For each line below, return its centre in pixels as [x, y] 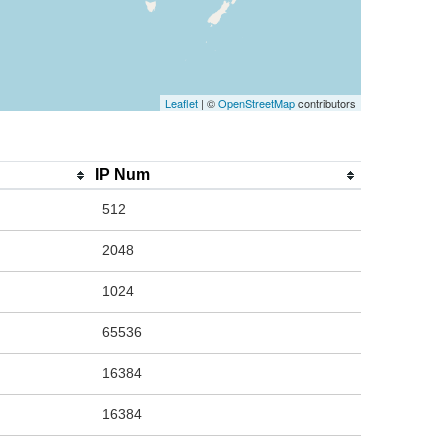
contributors [325, 103]
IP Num [122, 175]
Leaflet [181, 103]
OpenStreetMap [256, 103]
